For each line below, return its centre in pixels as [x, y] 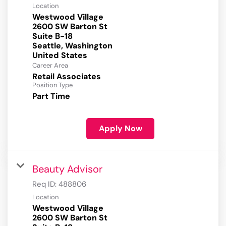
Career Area [50, 66]
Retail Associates [67, 77]
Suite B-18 [52, 36]
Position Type [52, 85]
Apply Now [120, 129]
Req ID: [45, 184]
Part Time [51, 96]
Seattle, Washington [72, 46]
